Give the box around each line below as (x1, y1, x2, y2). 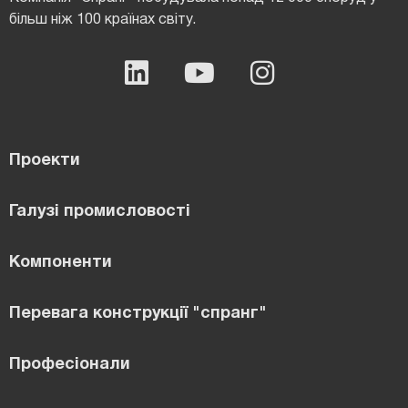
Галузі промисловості (9, 204, 190, 220)
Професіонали (9, 357, 130, 373)
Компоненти (9, 255, 112, 271)
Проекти (9, 153, 80, 169)
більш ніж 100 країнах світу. (9, 14, 196, 27)
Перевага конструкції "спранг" (9, 306, 267, 322)
